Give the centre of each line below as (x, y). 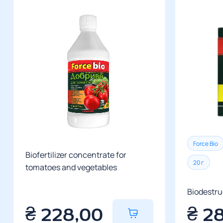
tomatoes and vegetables (71, 167)
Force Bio (205, 143)
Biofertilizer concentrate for (76, 155)
